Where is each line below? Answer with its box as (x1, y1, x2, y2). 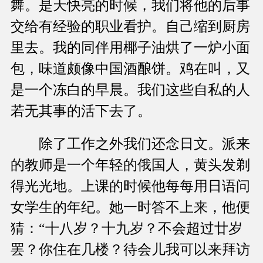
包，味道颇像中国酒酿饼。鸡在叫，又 (11, 61, 250, 77)
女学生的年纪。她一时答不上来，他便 (11, 200, 250, 215)
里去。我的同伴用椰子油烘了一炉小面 (11, 40, 250, 56)
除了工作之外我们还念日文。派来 (11, 136, 250, 152)
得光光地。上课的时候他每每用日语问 (11, 178, 250, 194)
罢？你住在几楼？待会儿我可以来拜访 (11, 242, 250, 258)
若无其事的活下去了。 (11, 103, 151, 119)
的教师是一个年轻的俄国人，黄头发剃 (11, 157, 250, 173)
